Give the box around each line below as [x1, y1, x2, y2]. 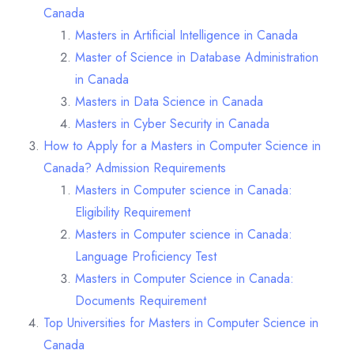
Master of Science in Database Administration [75, 47, 318, 66]
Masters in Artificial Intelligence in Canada [75, 25, 302, 44]
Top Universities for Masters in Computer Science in [43, 313, 318, 332]
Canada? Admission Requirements [43, 158, 226, 177]
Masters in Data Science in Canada [75, 92, 263, 111]
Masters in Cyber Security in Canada [75, 114, 269, 133]
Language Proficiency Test [75, 247, 217, 265]
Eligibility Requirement [75, 202, 190, 221]
